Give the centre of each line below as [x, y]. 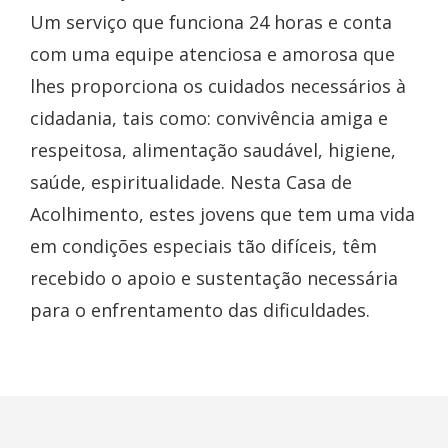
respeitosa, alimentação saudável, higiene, [213, 150]
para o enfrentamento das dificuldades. [200, 310]
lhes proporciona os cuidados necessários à [218, 86]
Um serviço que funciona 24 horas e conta [211, 22]
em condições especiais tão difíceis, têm [203, 246]
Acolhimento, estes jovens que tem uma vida [222, 214]
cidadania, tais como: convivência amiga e [209, 118]
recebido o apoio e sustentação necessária [214, 278]
